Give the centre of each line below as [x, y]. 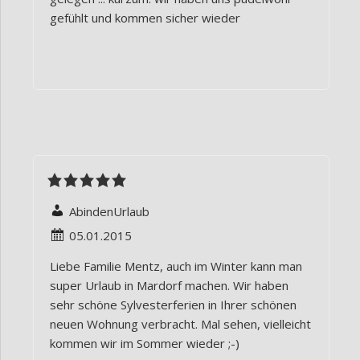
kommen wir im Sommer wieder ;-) [145, 344]
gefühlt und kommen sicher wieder [145, 18]
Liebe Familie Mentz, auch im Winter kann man [176, 266]
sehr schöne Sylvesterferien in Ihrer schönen [173, 305]
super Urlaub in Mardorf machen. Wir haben [169, 286]
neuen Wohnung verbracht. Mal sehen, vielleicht [180, 324]
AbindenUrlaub [109, 212]
